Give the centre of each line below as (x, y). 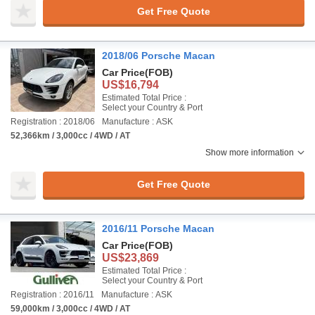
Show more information (250, 153)
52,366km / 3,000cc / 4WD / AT (70, 136)
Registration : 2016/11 (52, 295)
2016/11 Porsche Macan (158, 229)
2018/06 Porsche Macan (159, 56)
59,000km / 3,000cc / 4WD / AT (70, 309)
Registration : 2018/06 (53, 122)
